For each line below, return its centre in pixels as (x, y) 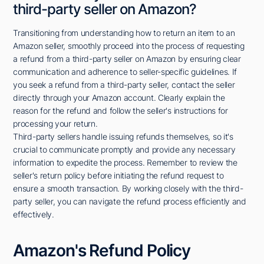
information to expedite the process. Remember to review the (125, 163)
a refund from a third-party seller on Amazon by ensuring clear (127, 59)
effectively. (34, 214)
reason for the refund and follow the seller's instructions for (121, 111)
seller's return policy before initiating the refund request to (118, 176)
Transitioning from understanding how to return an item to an (124, 33)
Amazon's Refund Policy (102, 251)
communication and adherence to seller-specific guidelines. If (125, 72)
